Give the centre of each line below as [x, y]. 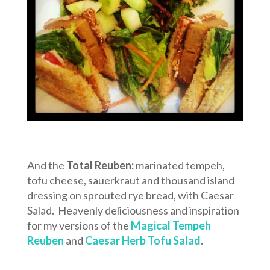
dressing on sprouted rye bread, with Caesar [130, 196]
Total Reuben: [99, 165]
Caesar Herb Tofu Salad [143, 241]
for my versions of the [79, 226]
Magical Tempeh [171, 226]
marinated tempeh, [179, 165]
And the [46, 165]
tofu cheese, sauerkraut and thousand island [130, 181]
